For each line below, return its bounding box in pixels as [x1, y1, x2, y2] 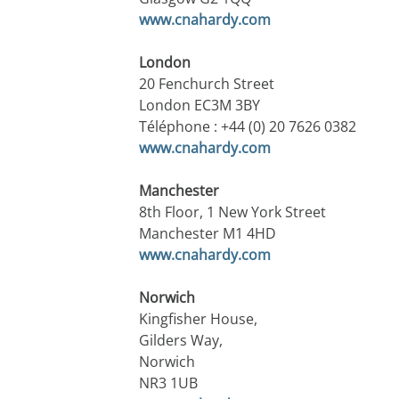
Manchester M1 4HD [138, 224, 276, 244]
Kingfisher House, [138, 309, 257, 330]
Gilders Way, [138, 330, 223, 351]
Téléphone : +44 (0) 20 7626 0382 [138, 117, 356, 137]
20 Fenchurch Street [138, 74, 274, 94]
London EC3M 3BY [138, 95, 260, 116]
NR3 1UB [138, 373, 198, 394]
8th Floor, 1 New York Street [138, 202, 326, 223]
